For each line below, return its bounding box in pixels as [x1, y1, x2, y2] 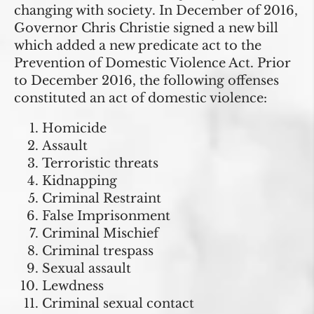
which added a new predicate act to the [14, 38, 261, 54]
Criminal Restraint [42, 191, 161, 207]
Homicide [42, 121, 107, 137]
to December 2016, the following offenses [14, 73, 279, 89]
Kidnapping [42, 173, 117, 189]
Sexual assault [42, 261, 131, 277]
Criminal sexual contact [42, 296, 194, 312]
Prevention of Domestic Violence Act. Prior [14, 55, 291, 71]
